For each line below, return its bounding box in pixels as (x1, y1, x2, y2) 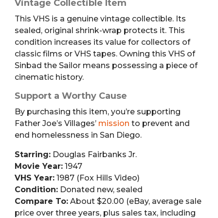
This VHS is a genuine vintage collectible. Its (15, 14, 186, 23)
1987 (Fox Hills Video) (54, 173, 140, 182)
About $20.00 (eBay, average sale (68, 196, 201, 206)
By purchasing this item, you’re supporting (15, 107, 181, 116)
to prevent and (129, 118, 190, 128)
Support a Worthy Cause (15, 90, 127, 101)
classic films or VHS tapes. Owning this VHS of (15, 49, 195, 58)
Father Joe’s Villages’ (15, 118, 98, 128)
